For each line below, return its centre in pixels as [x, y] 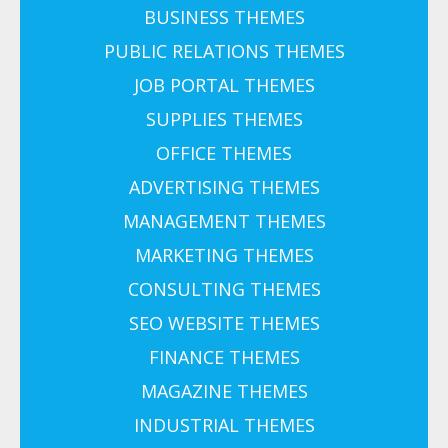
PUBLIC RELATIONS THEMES [224, 51]
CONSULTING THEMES [224, 289]
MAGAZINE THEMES [224, 391]
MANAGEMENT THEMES [224, 221]
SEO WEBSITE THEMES [224, 323]
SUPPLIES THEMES [224, 119]
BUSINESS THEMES [224, 17]
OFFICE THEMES [224, 153]
